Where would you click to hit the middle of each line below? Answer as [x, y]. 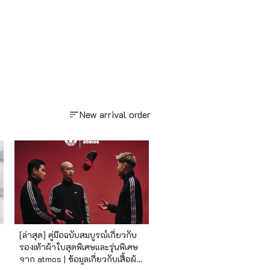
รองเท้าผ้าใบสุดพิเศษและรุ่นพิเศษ [79, 246]
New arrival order [115, 114]
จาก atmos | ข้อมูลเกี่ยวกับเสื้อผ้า [80, 259]
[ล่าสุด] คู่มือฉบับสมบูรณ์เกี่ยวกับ [78, 234]
